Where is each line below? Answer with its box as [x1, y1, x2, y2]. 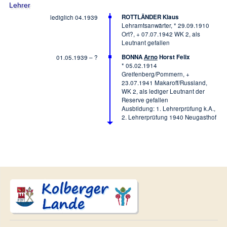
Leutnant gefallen [121, 39, 170, 47]
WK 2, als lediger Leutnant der [121, 87, 205, 95]
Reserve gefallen [121, 95, 168, 104]
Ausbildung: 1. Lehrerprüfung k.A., [121, 104, 215, 112]
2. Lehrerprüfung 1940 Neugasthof [121, 112, 216, 121]
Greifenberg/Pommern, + [121, 69, 190, 78]
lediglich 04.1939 [50, 13, 98, 22]
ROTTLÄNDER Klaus [121, 13, 179, 22]
